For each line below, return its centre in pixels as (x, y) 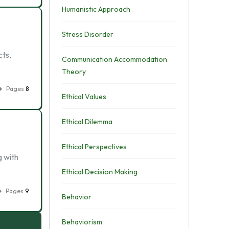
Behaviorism (82, 222)
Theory (74, 72)
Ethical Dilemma (87, 122)
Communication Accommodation (114, 59)
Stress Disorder (87, 34)
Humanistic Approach (96, 9)
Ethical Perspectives (94, 147)
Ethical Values (84, 97)
